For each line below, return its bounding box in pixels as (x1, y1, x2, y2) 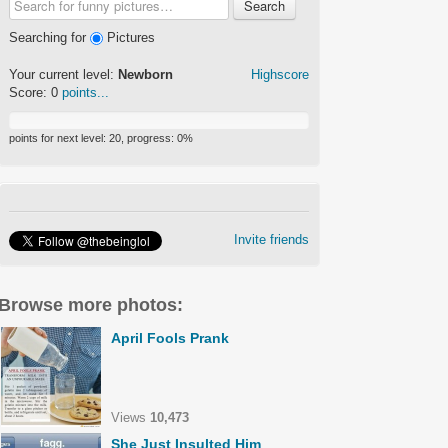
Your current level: (9, 67, 118, 83)
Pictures (103, 30, 155, 45)
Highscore (251, 67, 309, 83)
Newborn (118, 67, 173, 83)
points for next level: (9, 132, 109, 145)
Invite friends (234, 232, 309, 247)
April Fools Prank (111, 330, 229, 346)
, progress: (121, 132, 177, 145)
